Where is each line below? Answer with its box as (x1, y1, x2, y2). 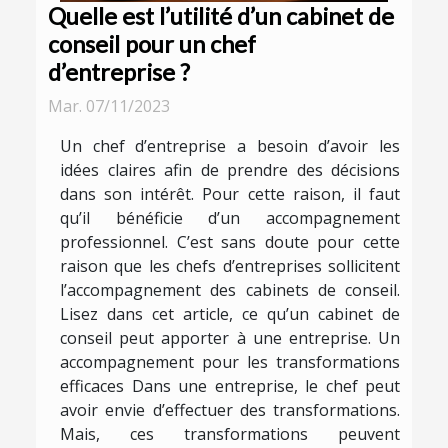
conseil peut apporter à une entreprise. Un (60, 327, 400, 350)
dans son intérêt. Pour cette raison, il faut (60, 183, 400, 206)
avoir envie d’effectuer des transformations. (60, 399, 400, 422)
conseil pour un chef (48, 30, 256, 59)
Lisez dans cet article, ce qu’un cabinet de (60, 303, 400, 326)
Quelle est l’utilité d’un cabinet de (48, 2, 394, 31)
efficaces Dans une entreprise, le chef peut (60, 375, 400, 398)
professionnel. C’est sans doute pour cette (60, 231, 400, 254)
